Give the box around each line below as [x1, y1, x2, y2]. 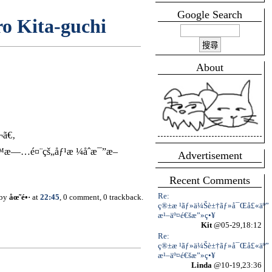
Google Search [177, 8, 242, 21]
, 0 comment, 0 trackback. [59, 192, 143, 202]
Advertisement [177, 149, 242, 161]
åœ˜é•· [9, 192, 30, 202]
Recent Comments [169, 174, 250, 186]
